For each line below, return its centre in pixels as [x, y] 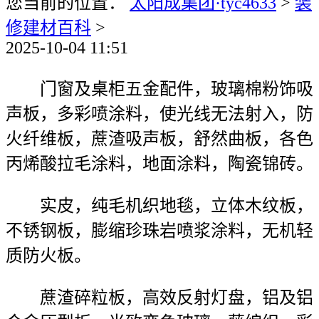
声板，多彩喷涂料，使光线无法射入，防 [159, 114]
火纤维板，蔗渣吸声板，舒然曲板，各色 [159, 139]
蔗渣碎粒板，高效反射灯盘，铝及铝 [159, 298]
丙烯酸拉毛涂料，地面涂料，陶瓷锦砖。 [159, 164]
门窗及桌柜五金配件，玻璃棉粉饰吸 [159, 89]
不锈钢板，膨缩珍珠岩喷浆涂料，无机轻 [159, 231]
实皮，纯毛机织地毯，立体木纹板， [159, 206]
